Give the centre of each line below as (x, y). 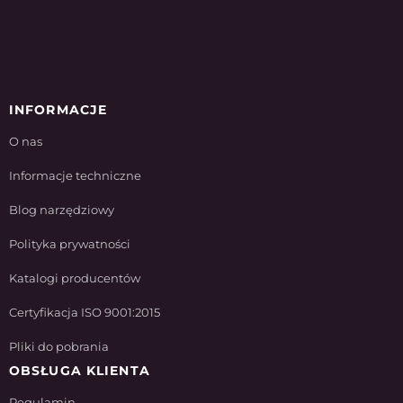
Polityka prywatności (70, 244)
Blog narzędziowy (62, 210)
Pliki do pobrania (59, 346)
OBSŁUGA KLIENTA (80, 371)
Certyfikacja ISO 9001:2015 (85, 312)
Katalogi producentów (75, 278)
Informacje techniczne (75, 175)
